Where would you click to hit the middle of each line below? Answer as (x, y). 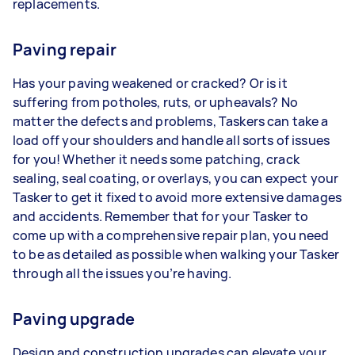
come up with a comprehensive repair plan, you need (171, 235)
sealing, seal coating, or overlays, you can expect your (176, 178)
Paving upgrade (74, 319)
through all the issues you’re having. (122, 273)
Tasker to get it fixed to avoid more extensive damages (177, 197)
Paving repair (65, 49)
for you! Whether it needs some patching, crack (156, 159)
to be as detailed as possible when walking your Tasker (176, 254)
